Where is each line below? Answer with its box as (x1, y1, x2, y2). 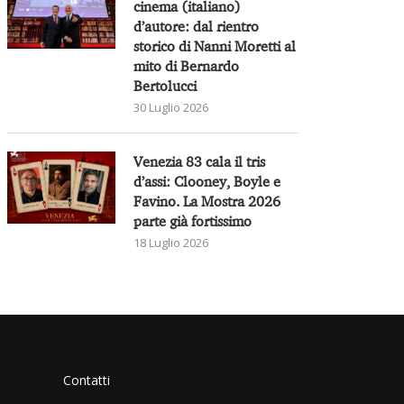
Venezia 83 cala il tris (133, 151, 266, 170)
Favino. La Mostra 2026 (133, 191, 281, 210)
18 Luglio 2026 (133, 234, 209, 251)
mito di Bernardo (133, 56, 240, 75)
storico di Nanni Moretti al (133, 36, 297, 55)
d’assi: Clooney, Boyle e (133, 171, 281, 190)
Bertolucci (133, 76, 197, 95)
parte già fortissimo (133, 211, 252, 230)
